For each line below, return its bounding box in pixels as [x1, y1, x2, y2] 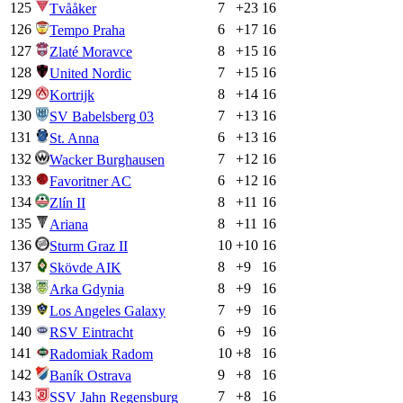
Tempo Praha [49, 22, 125, 38]
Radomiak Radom [49, 345, 153, 362]
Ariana [49, 216, 88, 232]
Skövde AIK [49, 259, 121, 275]
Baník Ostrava [49, 367, 131, 383]
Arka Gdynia [49, 281, 124, 297]
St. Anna [49, 130, 99, 146]
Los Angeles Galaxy [49, 302, 166, 318]
